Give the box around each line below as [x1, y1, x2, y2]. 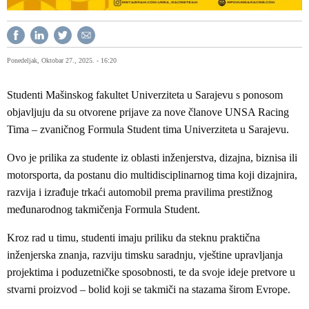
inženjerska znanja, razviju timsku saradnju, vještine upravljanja [7, 248, 283, 261]
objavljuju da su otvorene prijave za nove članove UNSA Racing [7, 106, 289, 118]
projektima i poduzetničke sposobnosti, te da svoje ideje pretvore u [7, 266, 295, 278]
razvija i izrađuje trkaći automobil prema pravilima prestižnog [7, 186, 272, 198]
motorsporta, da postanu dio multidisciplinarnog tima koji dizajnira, [7, 168, 297, 181]
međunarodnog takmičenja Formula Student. [7, 203, 200, 215]
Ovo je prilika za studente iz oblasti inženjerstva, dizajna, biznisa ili [7, 151, 297, 163]
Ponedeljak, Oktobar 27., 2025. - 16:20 [7, 56, 117, 64]
